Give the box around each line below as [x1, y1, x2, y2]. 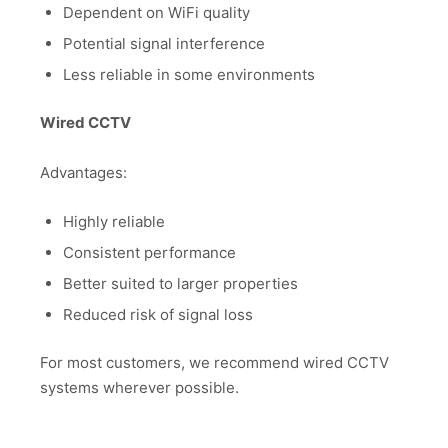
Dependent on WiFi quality [62, 2, 250, 22]
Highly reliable [62, 211, 165, 231]
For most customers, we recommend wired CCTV [40, 352, 389, 372]
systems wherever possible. [40, 377, 239, 397]
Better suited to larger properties [62, 273, 298, 293]
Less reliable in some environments [62, 64, 315, 84]
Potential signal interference [62, 33, 265, 53]
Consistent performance [62, 242, 236, 262]
